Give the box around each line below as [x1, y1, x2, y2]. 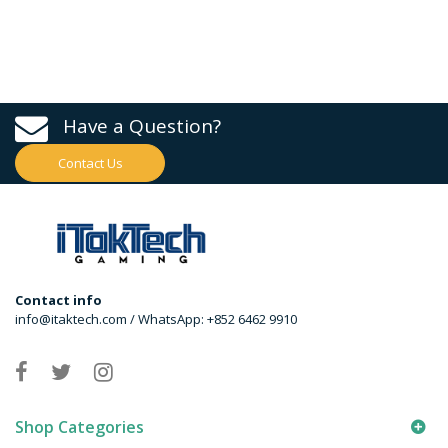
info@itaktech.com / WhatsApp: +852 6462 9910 [15, 309, 297, 328]
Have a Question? [63, 112, 221, 139]
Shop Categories [15, 415, 144, 438]
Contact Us [57, 153, 123, 172]
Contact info [15, 290, 102, 309]
